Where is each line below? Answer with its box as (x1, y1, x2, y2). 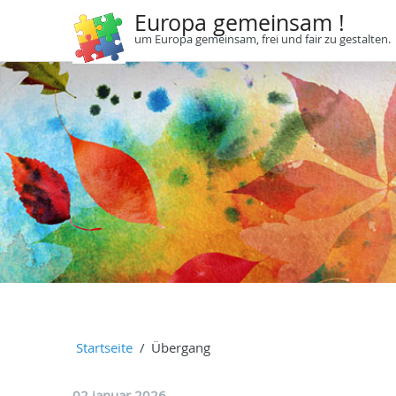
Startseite (75, 339, 133, 356)
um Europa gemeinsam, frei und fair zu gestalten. (134, 31, 391, 47)
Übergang (151, 339, 210, 356)
